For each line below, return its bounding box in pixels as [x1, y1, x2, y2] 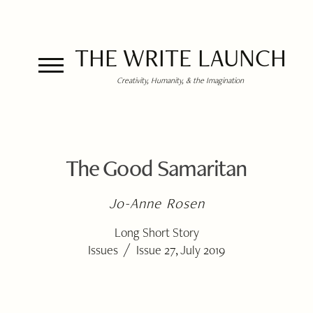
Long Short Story [114, 224, 199, 240]
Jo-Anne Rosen [109, 194, 205, 212]
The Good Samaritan [65, 152, 247, 183]
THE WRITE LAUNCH [74, 41, 286, 74]
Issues [87, 242, 118, 258]
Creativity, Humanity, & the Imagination [117, 75, 244, 85]
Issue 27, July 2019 [136, 242, 226, 258]
